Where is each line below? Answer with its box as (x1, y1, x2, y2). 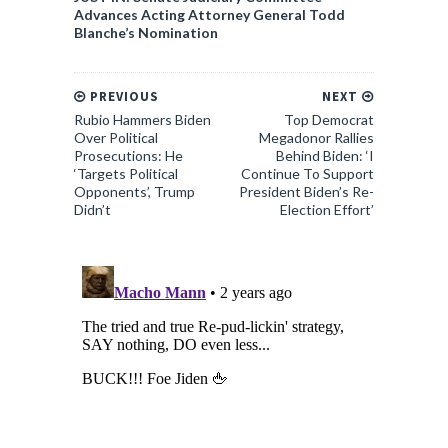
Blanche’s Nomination (74, 24, 218, 42)
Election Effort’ (280, 201, 374, 219)
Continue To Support (241, 165, 374, 183)
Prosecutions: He (74, 147, 183, 165)
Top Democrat (284, 111, 374, 129)
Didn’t (74, 201, 111, 219)
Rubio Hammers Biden (74, 111, 211, 129)
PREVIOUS (86, 88, 159, 106)
